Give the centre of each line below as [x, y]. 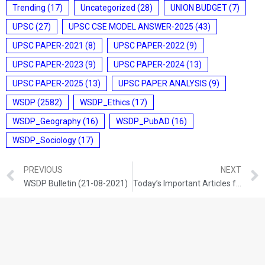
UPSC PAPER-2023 [48, 64]
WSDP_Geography [47, 121]
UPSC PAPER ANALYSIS [163, 83]
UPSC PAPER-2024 [149, 64]
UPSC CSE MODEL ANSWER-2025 [131, 27]
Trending [29, 8]
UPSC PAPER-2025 [48, 83]
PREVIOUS [43, 169]
